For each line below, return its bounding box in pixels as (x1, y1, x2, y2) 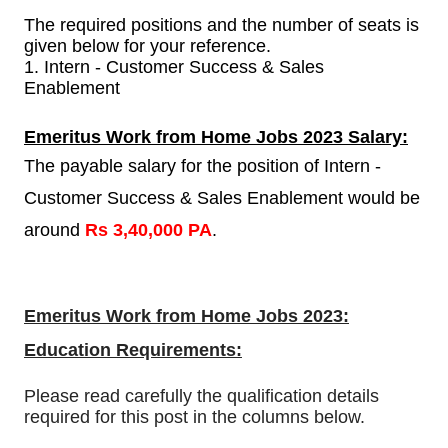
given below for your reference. (24, 36, 271, 57)
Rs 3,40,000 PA (85, 220, 212, 241)
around (24, 220, 85, 241)
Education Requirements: (24, 340, 242, 361)
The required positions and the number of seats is (24, 15, 419, 36)
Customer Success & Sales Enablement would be (24, 188, 420, 209)
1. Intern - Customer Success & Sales (24, 57, 324, 78)
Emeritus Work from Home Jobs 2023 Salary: (24, 127, 408, 148)
